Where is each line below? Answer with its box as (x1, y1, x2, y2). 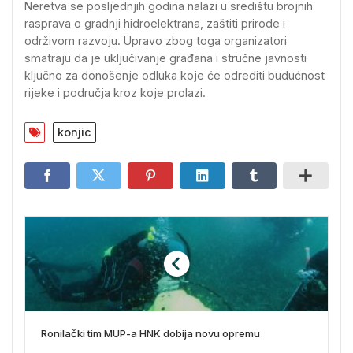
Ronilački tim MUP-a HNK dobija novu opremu (41, 327, 260, 340)
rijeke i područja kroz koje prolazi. (24, 86, 206, 99)
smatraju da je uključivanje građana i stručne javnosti (24, 51, 307, 65)
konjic (58, 125, 91, 139)
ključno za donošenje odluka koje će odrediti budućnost (24, 69, 325, 82)
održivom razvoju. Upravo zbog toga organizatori (24, 34, 287, 47)
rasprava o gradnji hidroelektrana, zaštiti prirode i (24, 17, 285, 30)
